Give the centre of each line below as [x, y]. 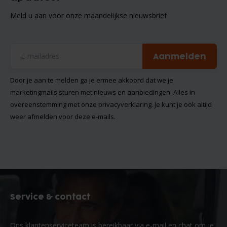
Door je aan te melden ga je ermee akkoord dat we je [92, 80]
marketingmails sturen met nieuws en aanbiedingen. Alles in [103, 92]
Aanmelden [180, 56]
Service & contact [50, 197]
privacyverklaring [125, 104]
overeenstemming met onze [54, 104]
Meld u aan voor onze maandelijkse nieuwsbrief [88, 15]
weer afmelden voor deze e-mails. [63, 116]
